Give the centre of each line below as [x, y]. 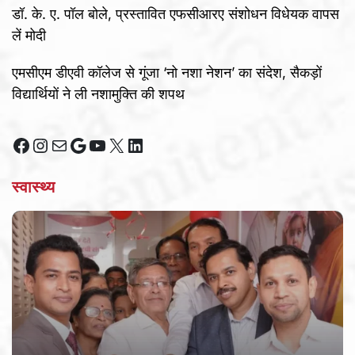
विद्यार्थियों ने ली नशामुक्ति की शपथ [98, 94]
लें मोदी [29, 35]
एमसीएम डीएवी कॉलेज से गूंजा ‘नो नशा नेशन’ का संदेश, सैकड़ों [167, 72]
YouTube [125, 144]
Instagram [73, 144]
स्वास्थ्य [33, 187]
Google [99, 144]
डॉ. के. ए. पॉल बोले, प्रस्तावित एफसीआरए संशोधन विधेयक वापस [176, 13]
